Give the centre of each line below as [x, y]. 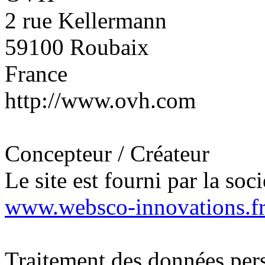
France [36, 74]
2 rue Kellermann [86, 20]
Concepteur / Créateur [107, 153]
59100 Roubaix [77, 47]
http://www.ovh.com [100, 100]
